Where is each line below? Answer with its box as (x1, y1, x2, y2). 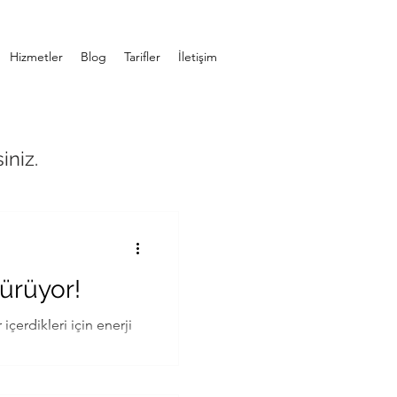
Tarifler (123, 49, 160, 65)
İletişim (177, 49, 217, 65)
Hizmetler (9, 49, 63, 65)
